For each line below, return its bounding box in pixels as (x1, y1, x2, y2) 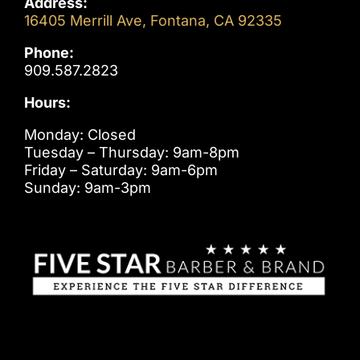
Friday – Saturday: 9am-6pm (24, 161, 218, 178)
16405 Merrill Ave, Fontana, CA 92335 (24, 11, 282, 29)
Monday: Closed (24, 125, 136, 143)
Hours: (24, 93, 71, 111)
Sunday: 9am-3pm (24, 178, 151, 196)
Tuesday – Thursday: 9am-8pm (24, 143, 239, 161)
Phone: (24, 43, 74, 61)
